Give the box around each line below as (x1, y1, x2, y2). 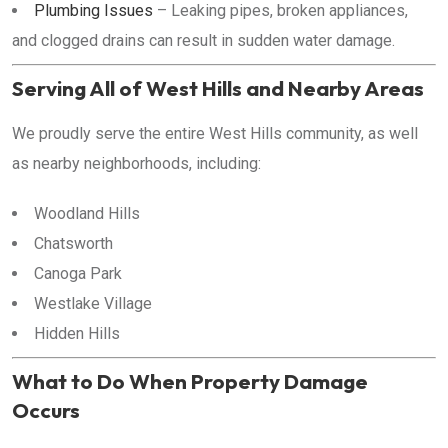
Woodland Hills (34, 204, 140, 223)
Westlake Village (34, 294, 152, 313)
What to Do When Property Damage (12, 368, 368, 394)
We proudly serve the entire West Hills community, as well (12, 124, 418, 143)
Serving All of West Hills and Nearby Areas (12, 75, 424, 101)
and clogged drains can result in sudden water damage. (12, 31, 395, 50)
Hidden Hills (34, 324, 120, 343)
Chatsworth (34, 234, 113, 253)
